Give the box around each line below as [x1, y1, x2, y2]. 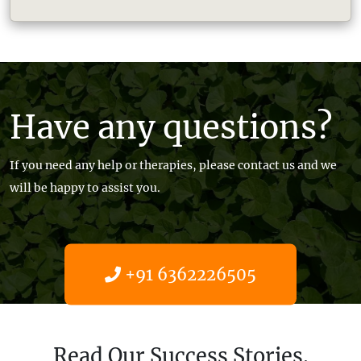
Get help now [138, 321, 223, 338]
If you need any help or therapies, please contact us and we [10, 158, 337, 173]
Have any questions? [10, 107, 332, 148]
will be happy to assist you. [10, 180, 160, 196]
